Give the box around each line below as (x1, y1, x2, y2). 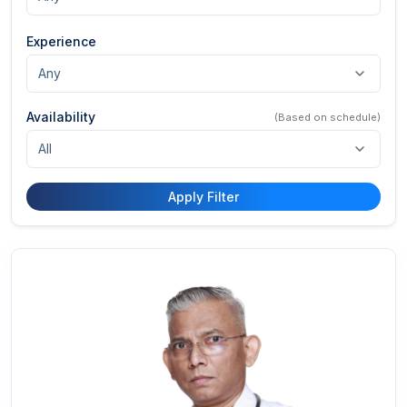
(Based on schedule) (274, 110, 381, 124)
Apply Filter (168, 189, 239, 204)
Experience (26, 34, 96, 49)
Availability (26, 109, 95, 124)
